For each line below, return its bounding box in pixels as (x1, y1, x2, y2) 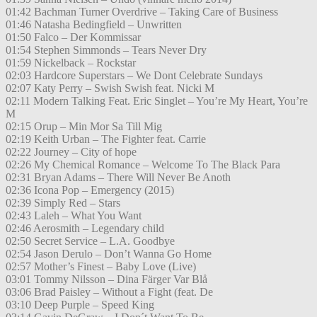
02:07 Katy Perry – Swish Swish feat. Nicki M (6, 82, 214, 95)
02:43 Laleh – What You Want (6, 209, 142, 222)
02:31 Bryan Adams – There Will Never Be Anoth (6, 171, 231, 184)
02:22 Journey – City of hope (6, 146, 137, 158)
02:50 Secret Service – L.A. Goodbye (6, 235, 175, 248)
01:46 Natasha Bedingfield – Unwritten (6, 18, 182, 31)
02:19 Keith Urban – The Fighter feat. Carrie (6, 133, 206, 146)
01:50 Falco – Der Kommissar (6, 31, 141, 44)
